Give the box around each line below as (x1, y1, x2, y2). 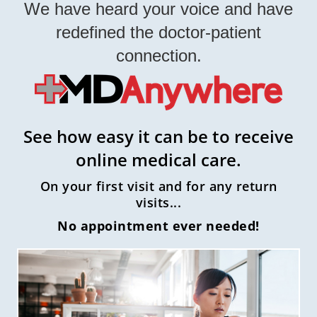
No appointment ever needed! (57, 217, 260, 234)
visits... (135, 193, 182, 211)
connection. (115, 45, 202, 65)
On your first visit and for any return (40, 177, 277, 195)
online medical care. (76, 147, 241, 171)
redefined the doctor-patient (56, 22, 261, 42)
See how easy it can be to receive (23, 124, 294, 148)
